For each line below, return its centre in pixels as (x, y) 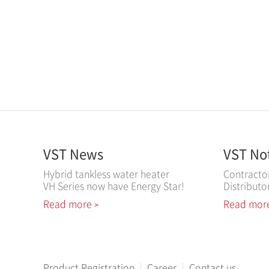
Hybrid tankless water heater (106, 174)
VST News (73, 153)
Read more (69, 204)
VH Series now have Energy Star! (114, 186)
